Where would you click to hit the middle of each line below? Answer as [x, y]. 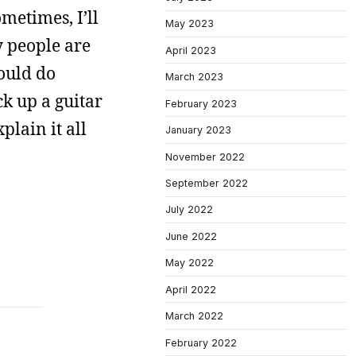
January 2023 [198, 130]
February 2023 [201, 103]
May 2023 [190, 24]
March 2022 [194, 316]
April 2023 [191, 50]
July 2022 [189, 210]
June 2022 [191, 236]
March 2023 [194, 77]
